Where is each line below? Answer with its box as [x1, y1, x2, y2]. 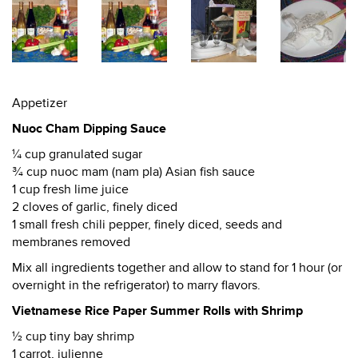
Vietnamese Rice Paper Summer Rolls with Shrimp [12, 303, 303, 319]
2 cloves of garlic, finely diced [12, 199, 177, 215]
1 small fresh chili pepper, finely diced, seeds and [12, 217, 282, 233]
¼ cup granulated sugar [12, 146, 142, 162]
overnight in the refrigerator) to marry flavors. [12, 277, 261, 293]
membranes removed [12, 234, 130, 250]
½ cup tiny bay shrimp [12, 328, 134, 344]
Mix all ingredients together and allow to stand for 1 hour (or [12, 260, 342, 276]
